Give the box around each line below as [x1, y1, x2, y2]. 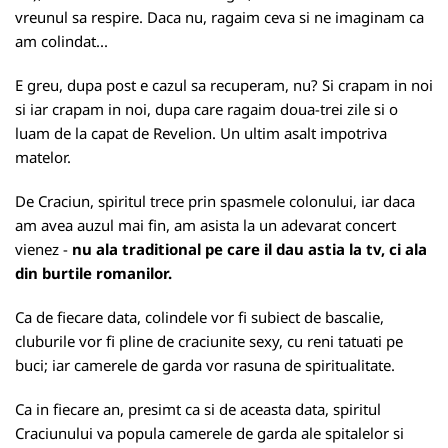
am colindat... [15, 31, 108, 51]
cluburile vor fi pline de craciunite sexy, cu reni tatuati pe [15, 331, 403, 351]
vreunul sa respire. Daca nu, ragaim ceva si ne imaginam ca [15, 7, 424, 27]
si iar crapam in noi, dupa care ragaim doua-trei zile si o [15, 99, 398, 119]
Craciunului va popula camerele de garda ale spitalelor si [15, 423, 404, 443]
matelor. [15, 147, 71, 167]
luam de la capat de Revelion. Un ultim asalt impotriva [15, 123, 387, 143]
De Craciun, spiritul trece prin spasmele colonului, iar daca [15, 191, 415, 211]
